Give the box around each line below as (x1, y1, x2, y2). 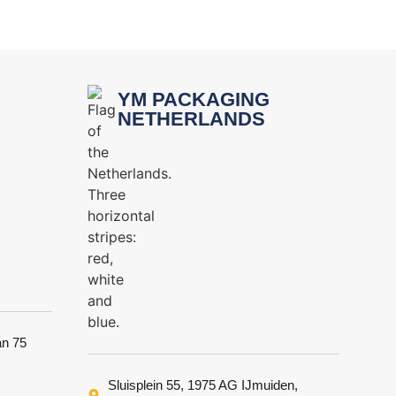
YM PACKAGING (117, 88, 270, 111)
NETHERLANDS (117, 108, 265, 131)
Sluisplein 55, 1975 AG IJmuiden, (107, 377, 298, 393)
